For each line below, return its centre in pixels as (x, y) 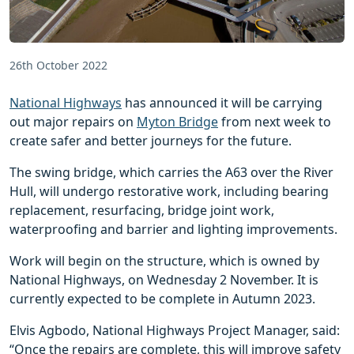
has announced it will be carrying (222, 102)
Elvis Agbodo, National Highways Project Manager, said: (175, 330)
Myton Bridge (177, 121)
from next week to (275, 121)
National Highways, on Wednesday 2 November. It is (164, 279)
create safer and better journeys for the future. (151, 140)
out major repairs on (73, 121)
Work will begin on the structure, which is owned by (164, 260)
